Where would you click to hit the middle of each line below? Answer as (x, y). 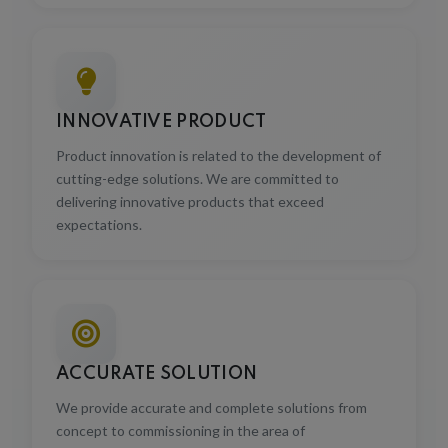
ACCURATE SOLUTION (157, 361)
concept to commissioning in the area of (180, 418)
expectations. (99, 212)
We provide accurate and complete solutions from (211, 395)
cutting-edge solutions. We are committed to (197, 166)
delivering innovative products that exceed (190, 189)
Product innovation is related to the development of (218, 143)
